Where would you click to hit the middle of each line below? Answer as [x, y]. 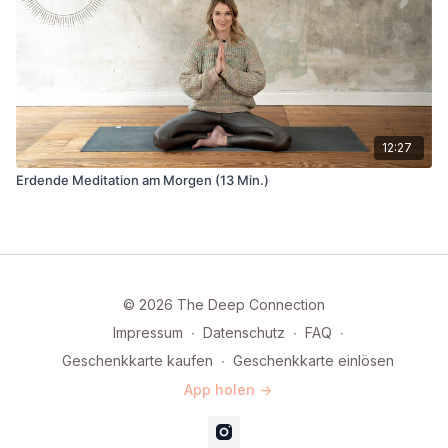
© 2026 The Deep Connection [224, 304]
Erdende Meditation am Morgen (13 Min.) [142, 179]
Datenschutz [243, 332]
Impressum [147, 332]
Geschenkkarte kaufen [137, 360]
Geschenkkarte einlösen [313, 360]
